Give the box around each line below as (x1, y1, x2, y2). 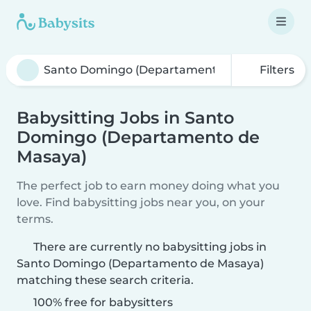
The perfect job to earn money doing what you (17, 179, 280, 192)
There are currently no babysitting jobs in (33, 240, 267, 253)
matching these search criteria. (17, 274, 194, 287)
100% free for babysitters (31, 296, 173, 309)
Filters (257, 63, 294, 76)
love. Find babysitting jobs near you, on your (17, 196, 265, 209)
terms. (17, 212, 53, 226)
